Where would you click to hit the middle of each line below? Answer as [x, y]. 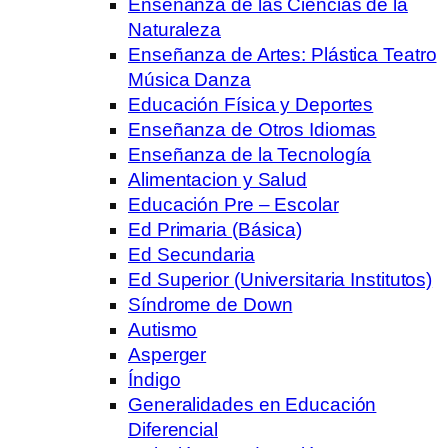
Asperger [167, 354]
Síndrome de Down [210, 304]
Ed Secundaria [191, 254]
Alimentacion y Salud [217, 179]
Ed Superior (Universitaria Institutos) [280, 279]
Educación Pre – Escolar [233, 204]
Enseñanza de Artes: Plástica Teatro [282, 54]
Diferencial [173, 429]
